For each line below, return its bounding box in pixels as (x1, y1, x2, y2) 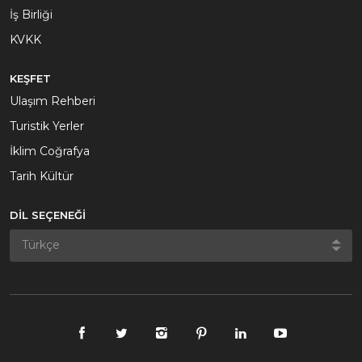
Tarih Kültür (10, 169, 74, 183)
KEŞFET (10, 72, 51, 85)
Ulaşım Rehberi (10, 94, 95, 108)
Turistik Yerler (10, 119, 84, 133)
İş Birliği (10, 7, 53, 22)
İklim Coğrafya (10, 144, 90, 158)
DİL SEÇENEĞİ (10, 208, 86, 221)
